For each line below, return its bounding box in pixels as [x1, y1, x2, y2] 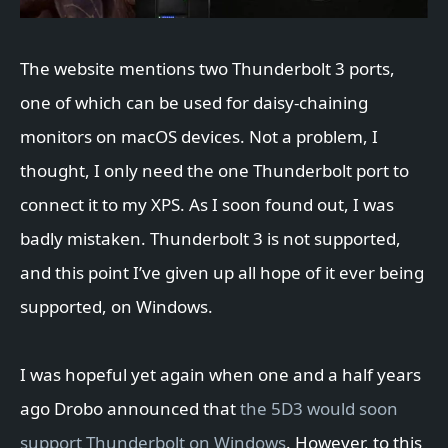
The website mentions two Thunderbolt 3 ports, [20, 57, 395, 81]
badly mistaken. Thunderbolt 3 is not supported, [20, 227, 401, 251]
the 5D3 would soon [240, 397, 398, 421]
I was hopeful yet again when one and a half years [20, 363, 421, 387]
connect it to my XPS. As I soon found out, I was [20, 193, 394, 217]
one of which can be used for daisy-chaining [20, 91, 368, 115]
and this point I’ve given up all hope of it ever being [20, 261, 424, 285]
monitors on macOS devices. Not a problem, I [20, 125, 378, 149]
